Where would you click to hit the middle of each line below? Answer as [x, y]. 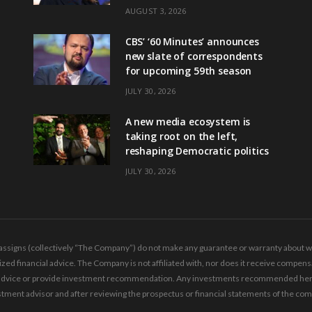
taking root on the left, [181, 136]
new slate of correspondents [194, 56]
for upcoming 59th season [188, 71]
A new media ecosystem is [188, 122]
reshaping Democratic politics [197, 151]
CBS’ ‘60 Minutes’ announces [192, 42]
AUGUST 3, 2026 [156, 11]
